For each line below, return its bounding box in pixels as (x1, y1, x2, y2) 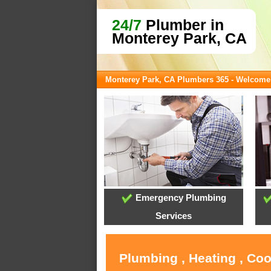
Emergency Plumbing (132, 192, 226, 203)
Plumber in (142, 16, 224, 33)
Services (155, 211, 192, 221)
